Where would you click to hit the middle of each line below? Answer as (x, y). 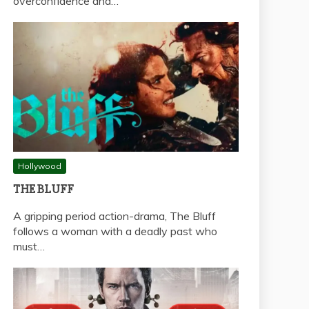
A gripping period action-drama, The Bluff (114, 216)
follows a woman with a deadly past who (115, 231)
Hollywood (40, 166)
